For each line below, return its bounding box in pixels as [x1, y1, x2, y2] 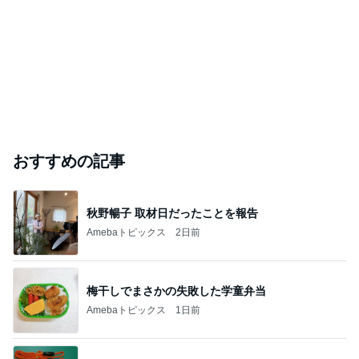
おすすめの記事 [13, 152, 125, 170]
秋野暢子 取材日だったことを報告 [87, 206, 258, 220]
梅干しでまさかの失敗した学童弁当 [87, 284, 266, 297]
